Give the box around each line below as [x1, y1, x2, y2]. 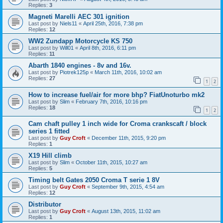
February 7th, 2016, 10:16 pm [76, 98, 147, 105]
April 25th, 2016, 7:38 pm [83, 20, 143, 26]
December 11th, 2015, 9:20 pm [92, 135, 166, 141]
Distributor [28, 201, 61, 209]
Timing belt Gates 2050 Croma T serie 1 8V [28, 176, 160, 184]
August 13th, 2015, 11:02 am [92, 208, 160, 215]
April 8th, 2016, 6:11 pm [80, 44, 136, 51]
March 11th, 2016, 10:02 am [95, 69, 162, 75]
